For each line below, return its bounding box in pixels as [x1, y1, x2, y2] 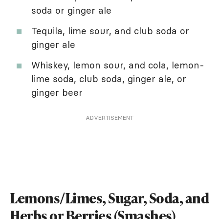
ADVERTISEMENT [86, 114, 133, 122]
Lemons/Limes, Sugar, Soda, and [10, 189, 209, 208]
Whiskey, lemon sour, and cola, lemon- [31, 59, 204, 71]
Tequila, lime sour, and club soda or [31, 25, 189, 37]
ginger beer [31, 87, 83, 99]
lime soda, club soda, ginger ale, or [31, 73, 186, 85]
